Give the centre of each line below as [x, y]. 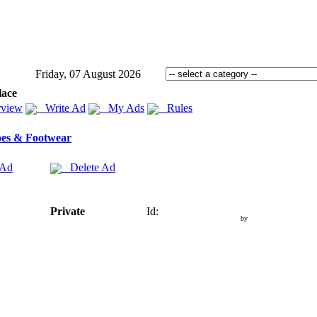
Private [68, 211]
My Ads [122, 108]
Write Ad [61, 108]
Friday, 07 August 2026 [88, 74]
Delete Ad [88, 167]
